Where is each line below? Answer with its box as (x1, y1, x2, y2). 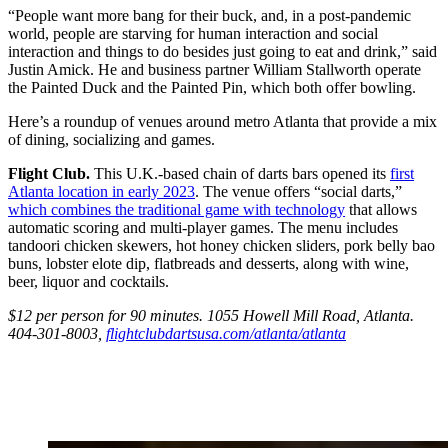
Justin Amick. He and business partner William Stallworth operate (8, 61, 421, 79)
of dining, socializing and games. (8, 131, 215, 149)
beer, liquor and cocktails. (8, 273, 169, 291)
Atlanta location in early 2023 (8, 183, 195, 201)
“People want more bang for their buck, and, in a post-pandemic (8, 7, 411, 25)
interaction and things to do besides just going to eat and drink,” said (8, 43, 437, 61)
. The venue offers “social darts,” (195, 183, 402, 201)
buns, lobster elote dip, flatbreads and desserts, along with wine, (8, 255, 409, 273)
